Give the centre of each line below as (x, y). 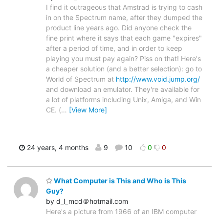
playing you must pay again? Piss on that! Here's (123, 59)
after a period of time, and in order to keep (114, 48)
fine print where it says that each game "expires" (124, 38)
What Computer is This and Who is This (119, 180)
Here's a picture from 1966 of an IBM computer (121, 211)
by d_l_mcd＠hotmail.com (87, 201)
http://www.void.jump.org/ (158, 79)
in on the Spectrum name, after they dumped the (124, 18)
